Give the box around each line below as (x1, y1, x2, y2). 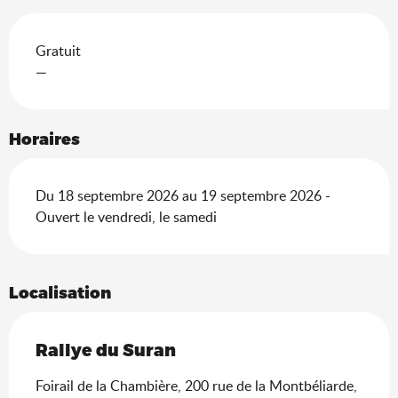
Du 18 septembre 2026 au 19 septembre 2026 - (36, 185, 330, 205)
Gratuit (36, 40, 81, 60)
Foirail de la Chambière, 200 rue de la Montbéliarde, (36, 375, 357, 395)
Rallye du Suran (36, 338, 176, 360)
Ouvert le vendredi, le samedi (36, 206, 217, 227)
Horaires (9, 128, 80, 147)
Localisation (9, 282, 111, 301)
